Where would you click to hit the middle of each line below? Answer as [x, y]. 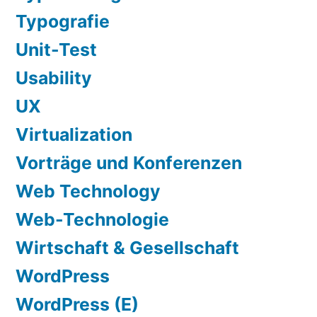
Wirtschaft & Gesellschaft [127, 248]
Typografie [63, 22]
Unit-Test [56, 50]
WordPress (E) [77, 305]
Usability [54, 78]
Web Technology [88, 191]
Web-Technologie [92, 220]
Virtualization [74, 135]
